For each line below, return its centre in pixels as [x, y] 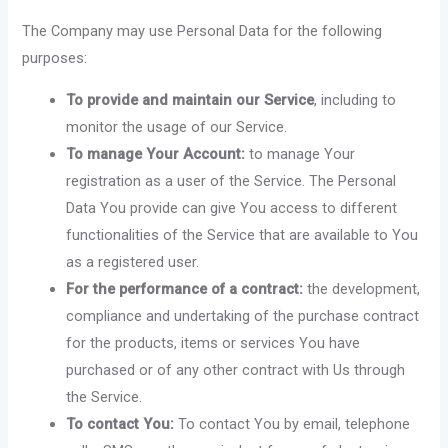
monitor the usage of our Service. [177, 126]
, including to [355, 99]
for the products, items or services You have [213, 342]
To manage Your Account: [156, 153]
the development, [362, 288]
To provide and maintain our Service [190, 99]
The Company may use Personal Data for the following [202, 30]
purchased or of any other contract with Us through [236, 369]
